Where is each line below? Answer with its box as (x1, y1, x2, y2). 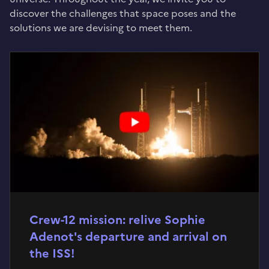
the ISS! (29, 244, 75, 262)
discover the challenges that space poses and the (10, 5, 236, 20)
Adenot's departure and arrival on (29, 227, 227, 246)
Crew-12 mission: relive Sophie (29, 210, 205, 229)
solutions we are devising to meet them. (10, 20, 192, 35)
